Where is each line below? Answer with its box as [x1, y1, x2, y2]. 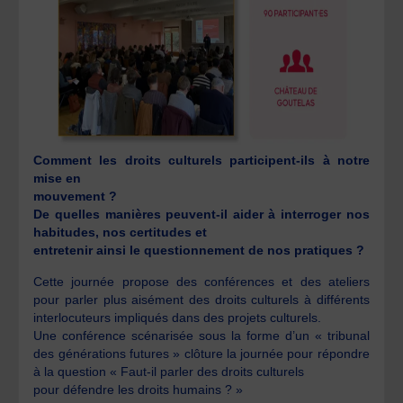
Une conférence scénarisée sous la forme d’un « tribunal [33, 327, 370, 343]
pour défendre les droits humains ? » [33, 381, 244, 397]
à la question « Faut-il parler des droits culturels [33, 363, 305, 379]
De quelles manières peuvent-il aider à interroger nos [33, 207, 370, 222]
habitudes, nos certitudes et [33, 225, 208, 240]
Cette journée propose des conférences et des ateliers [33, 273, 370, 289]
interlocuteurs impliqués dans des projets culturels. [33, 309, 322, 325]
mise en [33, 171, 82, 186]
